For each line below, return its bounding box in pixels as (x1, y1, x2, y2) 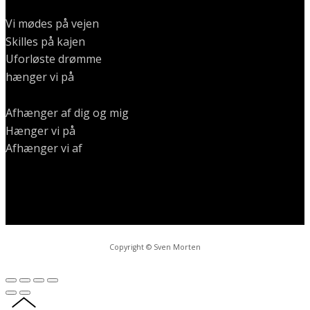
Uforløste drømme (6, 51, 102, 67)
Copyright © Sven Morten (109, 241, 201, 252)
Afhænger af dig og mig (6, 104, 129, 120)
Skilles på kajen (6, 33, 85, 49)
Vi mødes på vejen (6, 15, 99, 31)
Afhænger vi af (6, 140, 82, 156)
